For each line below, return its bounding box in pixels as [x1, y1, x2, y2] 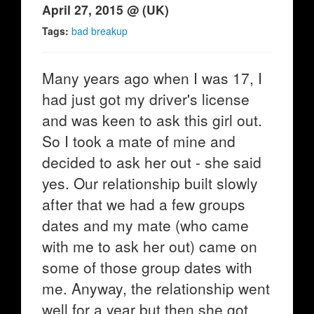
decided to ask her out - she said [42, 151, 261, 172]
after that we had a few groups [42, 193, 245, 214]
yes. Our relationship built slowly [42, 172, 258, 193]
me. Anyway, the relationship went [42, 278, 270, 299]
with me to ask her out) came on [42, 235, 257, 257]
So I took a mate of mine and [42, 130, 235, 151]
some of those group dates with [42, 257, 252, 278]
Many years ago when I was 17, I [42, 67, 262, 88]
